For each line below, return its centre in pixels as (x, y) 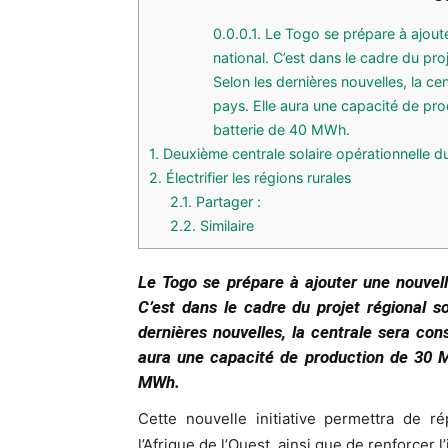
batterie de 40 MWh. (282, 129)
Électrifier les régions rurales (256, 177)
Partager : (227, 201)
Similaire (225, 225)
